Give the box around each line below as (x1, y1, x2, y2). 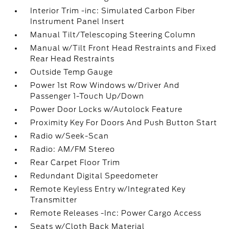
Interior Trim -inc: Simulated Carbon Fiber (30, 7, 196, 15)
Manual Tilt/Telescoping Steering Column (30, 31, 196, 39)
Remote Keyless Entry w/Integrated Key (30, 185, 186, 193)
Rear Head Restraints (30, 55, 115, 63)
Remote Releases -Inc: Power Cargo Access (30, 209, 202, 217)
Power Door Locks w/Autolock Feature (30, 105, 183, 113)
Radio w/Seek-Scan (30, 132, 109, 140)
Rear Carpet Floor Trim (30, 158, 121, 167)
